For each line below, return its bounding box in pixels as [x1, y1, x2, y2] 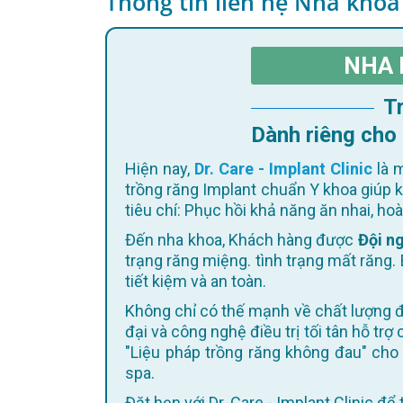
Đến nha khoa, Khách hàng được [136, 230, 358, 249]
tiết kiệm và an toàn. [125, 272, 266, 291]
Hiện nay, [137, 159, 194, 178]
